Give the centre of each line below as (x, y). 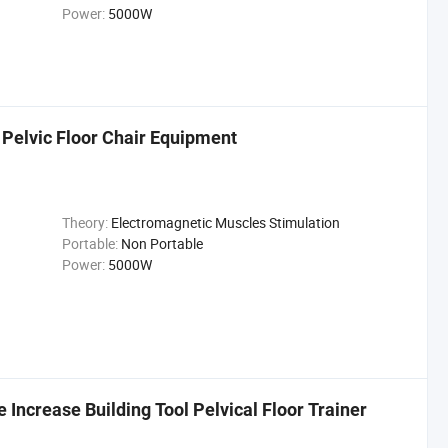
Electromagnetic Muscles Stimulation (225, 222)
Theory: (84, 222)
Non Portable (161, 243)
